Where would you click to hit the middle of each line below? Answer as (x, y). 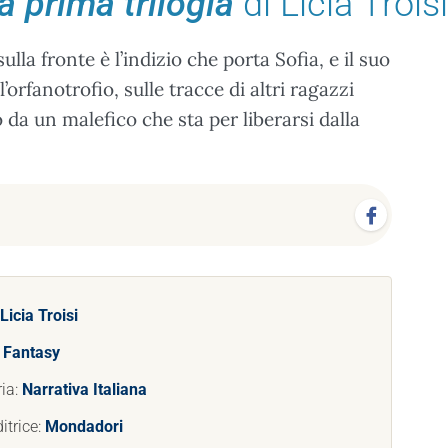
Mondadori (84, 426)
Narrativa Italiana (84, 389)
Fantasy (31, 352)
